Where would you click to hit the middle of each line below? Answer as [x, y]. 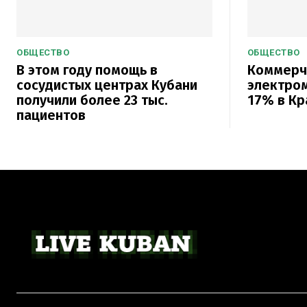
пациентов [51, 115]
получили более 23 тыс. [92, 100]
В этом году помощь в [87, 70]
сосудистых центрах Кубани [107, 85]
